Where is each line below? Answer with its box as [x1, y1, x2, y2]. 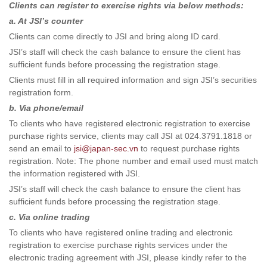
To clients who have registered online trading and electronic [9, 228, 232, 237]
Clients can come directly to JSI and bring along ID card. [9, 32, 221, 41]
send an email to [9, 144, 74, 153]
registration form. [9, 88, 73, 97]
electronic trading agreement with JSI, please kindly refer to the [9, 253, 247, 262]
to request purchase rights [138, 144, 240, 153]
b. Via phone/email [9, 103, 83, 113]
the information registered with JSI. [9, 169, 140, 178]
